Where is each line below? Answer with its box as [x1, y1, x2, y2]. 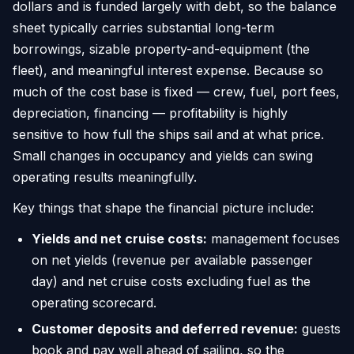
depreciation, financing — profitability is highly [13, 104, 288, 121]
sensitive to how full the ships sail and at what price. [13, 126, 324, 142]
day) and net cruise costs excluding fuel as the [32, 273, 311, 289]
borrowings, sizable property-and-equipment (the [13, 40, 310, 57]
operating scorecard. [32, 294, 156, 311]
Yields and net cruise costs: [32, 230, 207, 247]
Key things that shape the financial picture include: [13, 199, 314, 216]
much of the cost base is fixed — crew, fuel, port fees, [13, 83, 340, 100]
